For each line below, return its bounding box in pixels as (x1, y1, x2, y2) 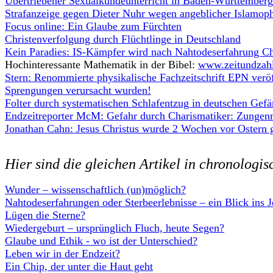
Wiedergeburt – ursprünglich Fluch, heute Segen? (5, 222, 224, 234)
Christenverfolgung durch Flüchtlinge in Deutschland (5, 33, 241, 45)
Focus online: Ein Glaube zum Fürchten (5, 20, 182, 32)
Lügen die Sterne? (5, 209, 85, 221)
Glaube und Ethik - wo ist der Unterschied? (5, 235, 197, 247)
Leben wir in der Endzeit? (5, 247, 120, 260)
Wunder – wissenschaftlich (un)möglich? (5, 183, 186, 196)
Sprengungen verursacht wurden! (5, 84, 151, 96)
